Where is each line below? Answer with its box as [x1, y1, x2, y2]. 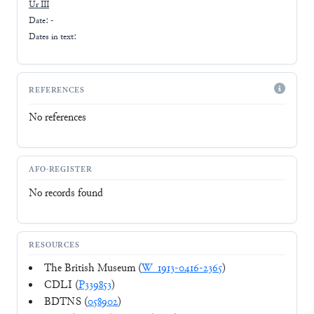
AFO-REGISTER [29, 165, 93, 176]
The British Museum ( [44, 261, 142, 277]
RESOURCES [29, 240, 81, 252]
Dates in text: [29, 31, 76, 43]
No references [29, 110, 86, 125]
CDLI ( [44, 278, 78, 294]
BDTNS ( [44, 295, 88, 310]
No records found [29, 186, 103, 201]
